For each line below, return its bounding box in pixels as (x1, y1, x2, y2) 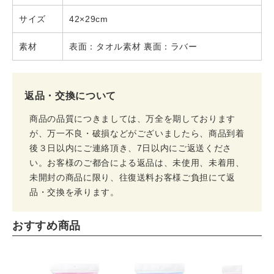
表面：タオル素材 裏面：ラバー (69, 42, 198, 51)
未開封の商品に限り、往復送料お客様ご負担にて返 (29, 172, 235, 182)
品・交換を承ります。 (29, 187, 140, 197)
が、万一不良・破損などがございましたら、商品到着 (29, 128, 245, 138)
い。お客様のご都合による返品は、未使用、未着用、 (29, 158, 245, 168)
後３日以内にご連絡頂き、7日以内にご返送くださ (29, 143, 232, 153)
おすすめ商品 (12, 220, 81, 232)
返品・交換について (24, 91, 116, 101)
